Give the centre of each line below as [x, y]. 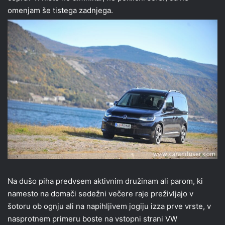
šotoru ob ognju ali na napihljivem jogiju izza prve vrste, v [109, 206]
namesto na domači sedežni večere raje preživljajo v [100, 194]
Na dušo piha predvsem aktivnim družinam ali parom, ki [105, 181]
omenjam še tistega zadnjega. [60, 10]
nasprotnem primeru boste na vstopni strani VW [92, 219]
